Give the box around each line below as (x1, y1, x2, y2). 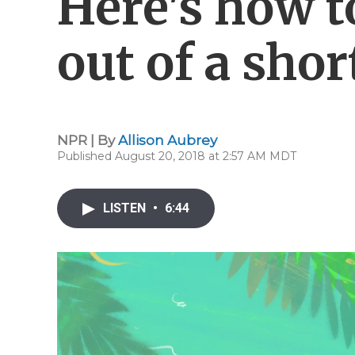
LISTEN (103, 200, 149, 216)
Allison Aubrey (118, 132, 217, 148)
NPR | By (57, 132, 118, 148)
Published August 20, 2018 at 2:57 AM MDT (57, 149, 296, 163)
